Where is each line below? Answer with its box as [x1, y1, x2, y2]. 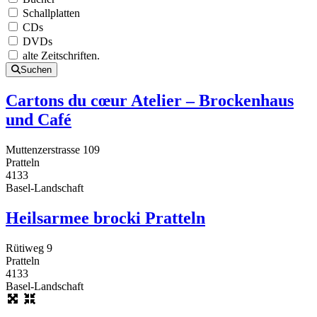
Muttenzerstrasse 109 [6, 143, 100, 156]
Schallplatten [23, 7, 80, 20]
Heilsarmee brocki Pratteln [6, 208, 205, 227]
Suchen [21, 64, 52, 76]
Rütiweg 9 [6, 241, 52, 254]
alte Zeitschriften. [23, 50, 100, 62]
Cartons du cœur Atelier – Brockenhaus [6, 91, 294, 110]
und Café [6, 110, 71, 129]
